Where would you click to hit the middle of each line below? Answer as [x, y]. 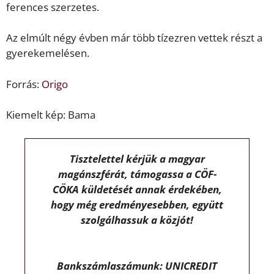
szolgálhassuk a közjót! [137, 220]
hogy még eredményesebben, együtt [137, 204]
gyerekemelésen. [48, 53]
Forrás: [24, 84]
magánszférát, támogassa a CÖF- [137, 174]
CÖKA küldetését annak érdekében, [137, 189]
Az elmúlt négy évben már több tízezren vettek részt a [134, 38]
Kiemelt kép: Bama [51, 115]
